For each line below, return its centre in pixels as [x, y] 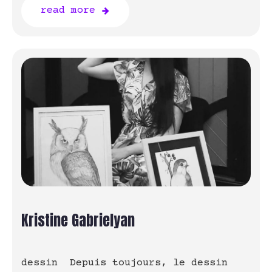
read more [68, 10]
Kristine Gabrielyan [80, 221]
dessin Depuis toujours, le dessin [124, 263]
